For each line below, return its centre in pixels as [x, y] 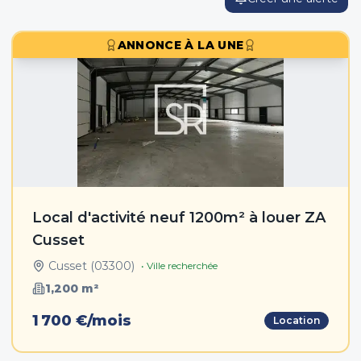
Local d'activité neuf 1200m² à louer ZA [179, 218]
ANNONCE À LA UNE [180, 45]
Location [297, 320]
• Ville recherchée [179, 266]
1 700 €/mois [82, 321]
